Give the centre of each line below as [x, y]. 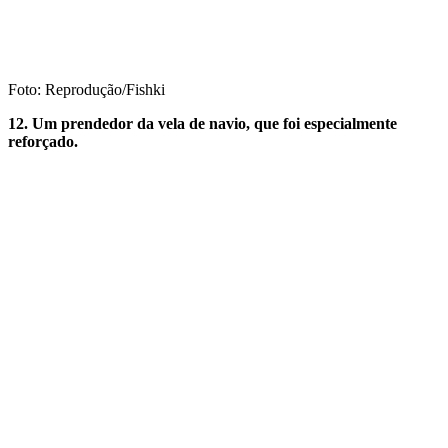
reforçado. [43, 141]
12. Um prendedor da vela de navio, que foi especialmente [202, 123]
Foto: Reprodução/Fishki [86, 89]
